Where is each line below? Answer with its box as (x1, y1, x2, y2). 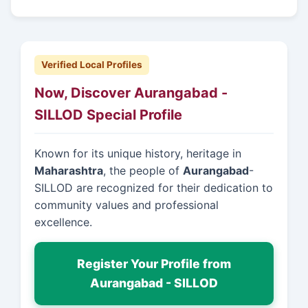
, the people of (103, 164, 183, 178)
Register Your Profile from (77, 256, 231, 272)
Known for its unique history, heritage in (34, 146, 241, 161)
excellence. (34, 215, 92, 230)
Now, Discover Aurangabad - (34, 84, 228, 101)
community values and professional (34, 198, 219, 212)
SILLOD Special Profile (34, 106, 182, 123)
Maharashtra (34, 164, 103, 178)
